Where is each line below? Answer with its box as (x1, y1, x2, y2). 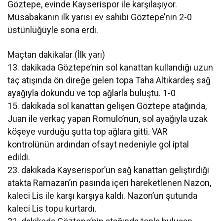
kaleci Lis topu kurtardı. (7, 203, 97, 214)
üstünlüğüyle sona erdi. (7, 24, 99, 35)
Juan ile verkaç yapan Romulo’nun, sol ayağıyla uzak (7, 113, 208, 124)
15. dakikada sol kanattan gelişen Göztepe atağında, (7, 100, 207, 111)
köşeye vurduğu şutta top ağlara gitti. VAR (7, 126, 168, 137)
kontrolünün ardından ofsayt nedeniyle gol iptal (7, 139, 189, 149)
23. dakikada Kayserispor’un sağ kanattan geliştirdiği (7, 164, 210, 175)
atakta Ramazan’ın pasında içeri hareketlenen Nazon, (7, 177, 212, 188)
